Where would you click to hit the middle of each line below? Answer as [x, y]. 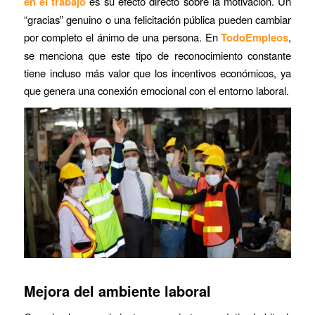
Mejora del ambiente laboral [117, 291]
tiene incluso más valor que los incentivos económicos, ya [157, 72]
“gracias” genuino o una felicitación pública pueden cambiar [157, 19]
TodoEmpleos [255, 37]
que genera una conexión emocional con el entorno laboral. [156, 90]
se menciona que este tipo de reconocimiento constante [157, 55]
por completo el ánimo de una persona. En [122, 37]
